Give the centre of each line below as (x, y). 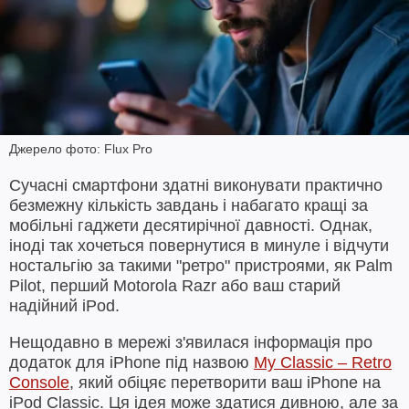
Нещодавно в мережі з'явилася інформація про (191, 342)
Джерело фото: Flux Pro (81, 148)
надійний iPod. (64, 305)
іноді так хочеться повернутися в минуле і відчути (199, 245)
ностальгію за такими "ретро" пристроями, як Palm (201, 265)
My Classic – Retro (323, 362)
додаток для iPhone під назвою (131, 362)
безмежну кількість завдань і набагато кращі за (189, 205)
